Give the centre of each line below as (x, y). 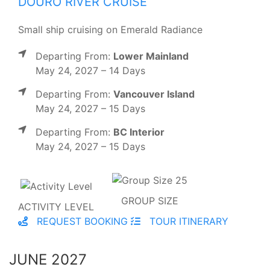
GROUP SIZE (150, 201)
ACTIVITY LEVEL (56, 207)
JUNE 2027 (48, 260)
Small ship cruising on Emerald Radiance (110, 30)
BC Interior (139, 132)
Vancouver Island (154, 94)
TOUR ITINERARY (187, 221)
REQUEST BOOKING (81, 221)
